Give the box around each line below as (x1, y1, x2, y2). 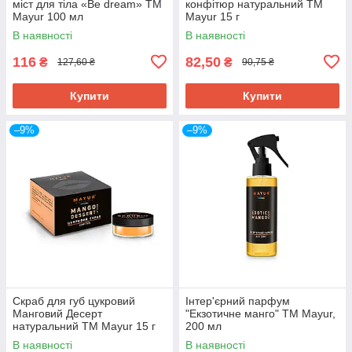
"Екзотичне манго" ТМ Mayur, (185, 306, 335, 320)
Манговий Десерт (13, 306, 102, 320)
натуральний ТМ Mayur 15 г (13, 319, 156, 332)
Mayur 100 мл (13, 9, 83, 23)
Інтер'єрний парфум (185, 294, 290, 307)
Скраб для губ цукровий (13, 294, 135, 307)
